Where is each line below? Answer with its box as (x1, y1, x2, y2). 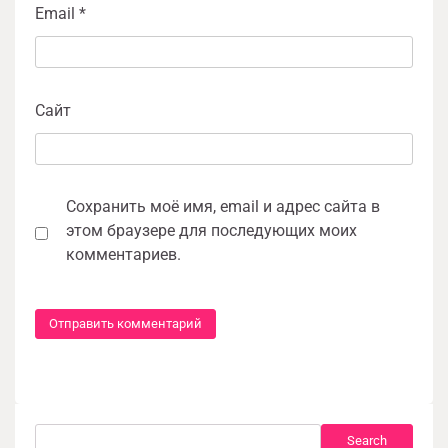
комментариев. (66, 245, 181, 265)
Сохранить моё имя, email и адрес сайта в (66, 197, 380, 217)
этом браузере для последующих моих (66, 221, 357, 241)
